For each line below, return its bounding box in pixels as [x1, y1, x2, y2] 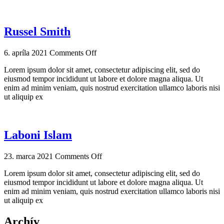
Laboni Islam [4, 128, 72, 142]
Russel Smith [4, 25, 70, 38]
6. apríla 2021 [4, 48, 47, 57]
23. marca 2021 [4, 152, 53, 161]
